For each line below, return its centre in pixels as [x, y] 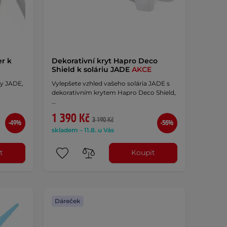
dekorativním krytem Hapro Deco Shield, [113, 92]
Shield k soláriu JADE [91, 69]
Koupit [143, 153]
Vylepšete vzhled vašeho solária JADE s [110, 83]
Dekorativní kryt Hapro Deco [104, 61]
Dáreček [67, 201]
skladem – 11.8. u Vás [83, 130]
